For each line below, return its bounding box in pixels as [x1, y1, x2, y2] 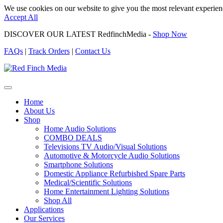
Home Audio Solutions [44, 124, 116, 133]
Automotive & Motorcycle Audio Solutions [44, 151, 180, 160]
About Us [24, 107, 55, 115]
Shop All [44, 196, 72, 205]
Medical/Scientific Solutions [44, 178, 132, 187]
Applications [24, 205, 64, 214]
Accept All [4, 13, 38, 21]
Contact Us [75, 47, 111, 55]
